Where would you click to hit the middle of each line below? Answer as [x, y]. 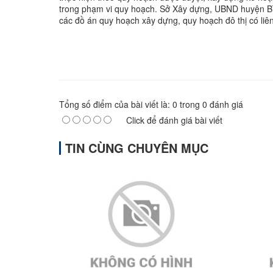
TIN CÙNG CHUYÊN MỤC [137, 147]
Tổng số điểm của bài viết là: [116, 104]
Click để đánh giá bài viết [174, 120]
